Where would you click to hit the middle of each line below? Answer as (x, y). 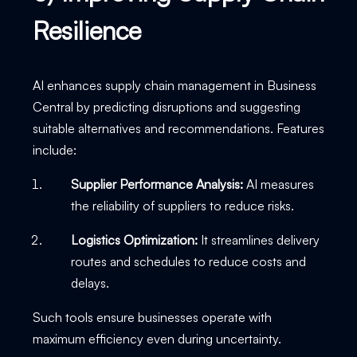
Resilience (86, 30)
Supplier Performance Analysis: (157, 184)
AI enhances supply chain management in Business (174, 85)
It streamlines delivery (258, 239)
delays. (91, 282)
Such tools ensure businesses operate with (152, 317)
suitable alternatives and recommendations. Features (178, 128)
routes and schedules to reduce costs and (188, 261)
